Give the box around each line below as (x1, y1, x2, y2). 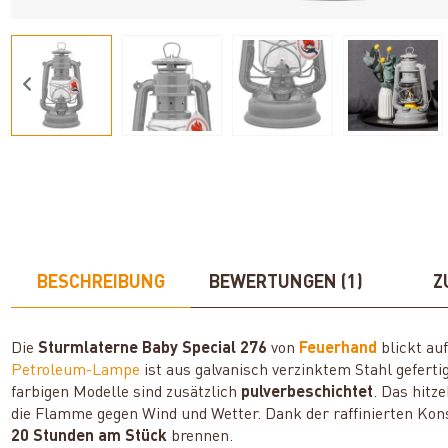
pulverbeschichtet (241, 385, 374, 402)
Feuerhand (299, 341, 378, 358)
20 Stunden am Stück (11, 429, 168, 446)
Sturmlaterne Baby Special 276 (38, 341, 268, 358)
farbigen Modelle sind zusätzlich (11, 385, 242, 402)
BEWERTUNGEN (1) (209, 274, 364, 293)
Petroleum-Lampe (11, 363, 141, 380)
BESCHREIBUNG (37, 274, 166, 293)
